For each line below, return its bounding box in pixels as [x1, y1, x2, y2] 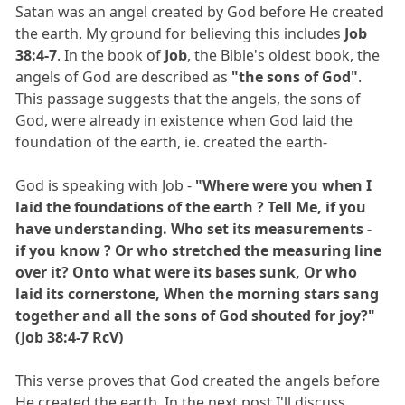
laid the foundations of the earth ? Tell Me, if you [15, 197, 367, 218]
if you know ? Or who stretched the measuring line [15, 240, 382, 261]
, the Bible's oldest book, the [187, 45, 381, 66]
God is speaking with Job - [15, 175, 196, 196]
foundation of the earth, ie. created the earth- [15, 132, 328, 153]
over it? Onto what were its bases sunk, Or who [15, 262, 358, 283]
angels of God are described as [15, 67, 232, 88]
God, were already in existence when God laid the [15, 110, 353, 131]
